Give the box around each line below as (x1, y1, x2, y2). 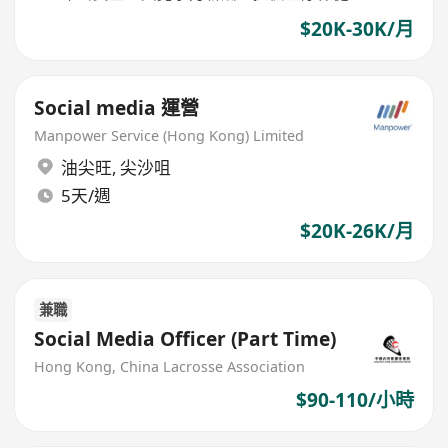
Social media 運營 (34, 95, 200, 122)
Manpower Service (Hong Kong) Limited (34, 126, 305, 146)
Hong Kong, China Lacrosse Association (34, 357, 306, 377)
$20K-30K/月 (299, 15, 414, 42)
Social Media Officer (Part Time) (34, 326, 337, 353)
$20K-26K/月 (299, 218, 414, 245)
